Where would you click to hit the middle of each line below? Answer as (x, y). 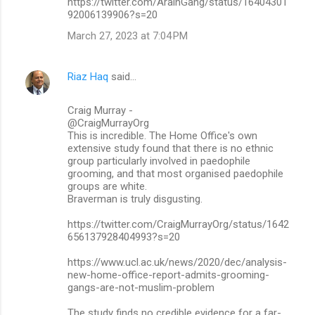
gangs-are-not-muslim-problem (141, 287)
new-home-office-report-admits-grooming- (168, 275)
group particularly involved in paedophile (159, 161)
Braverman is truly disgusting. (135, 199)
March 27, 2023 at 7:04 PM (128, 36)
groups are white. (107, 186)
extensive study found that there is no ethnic (171, 148)
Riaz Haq (88, 76)
